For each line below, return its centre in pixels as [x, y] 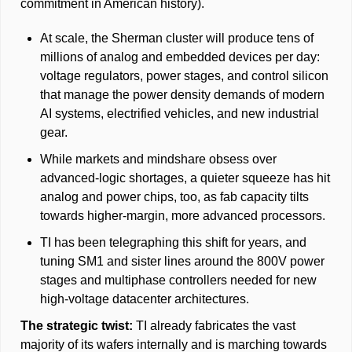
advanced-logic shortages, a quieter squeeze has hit [185, 178]
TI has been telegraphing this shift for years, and [173, 243]
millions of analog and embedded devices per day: [180, 57]
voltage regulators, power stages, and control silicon [184, 76]
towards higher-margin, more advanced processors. [184, 216]
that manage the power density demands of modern [182, 95]
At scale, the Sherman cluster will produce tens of [177, 38]
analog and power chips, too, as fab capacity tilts [174, 197]
